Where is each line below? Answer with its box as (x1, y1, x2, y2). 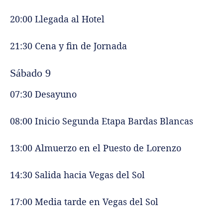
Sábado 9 (10, 66, 51, 79)
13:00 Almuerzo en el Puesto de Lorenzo (10, 141, 181, 154)
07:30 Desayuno (10, 88, 77, 100)
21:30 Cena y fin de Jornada (10, 39, 127, 52)
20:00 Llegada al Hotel (10, 12, 105, 25)
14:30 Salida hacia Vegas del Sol (10, 168, 145, 181)
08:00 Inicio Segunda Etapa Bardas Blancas (10, 114, 193, 127)
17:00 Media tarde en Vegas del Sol (10, 195, 158, 208)
